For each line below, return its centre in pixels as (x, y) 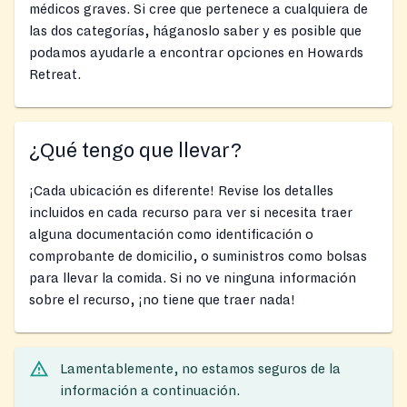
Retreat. (55, 74)
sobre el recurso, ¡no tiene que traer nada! (162, 299)
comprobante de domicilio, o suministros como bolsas (198, 256)
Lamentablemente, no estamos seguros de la (200, 368)
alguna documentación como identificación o (171, 234)
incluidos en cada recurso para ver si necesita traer (191, 212)
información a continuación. (150, 390)
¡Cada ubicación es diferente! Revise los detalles (181, 190)
